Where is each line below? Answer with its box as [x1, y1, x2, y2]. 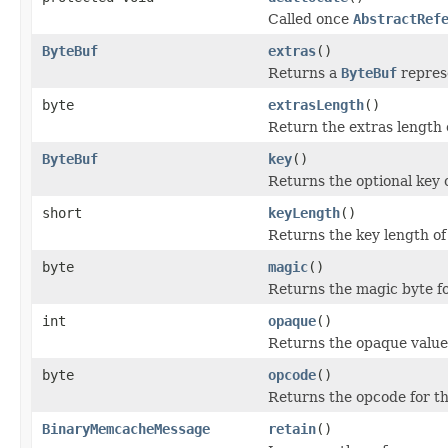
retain [268, 420, 316, 437]
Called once [268, 10, 353, 27]
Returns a [268, 64, 341, 81]
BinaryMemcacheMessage [42, 420, 210, 437]
